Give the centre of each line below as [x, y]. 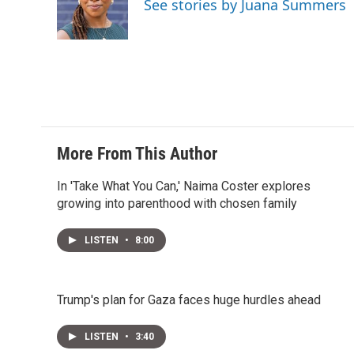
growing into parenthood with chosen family [177, 203]
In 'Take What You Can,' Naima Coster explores [184, 186]
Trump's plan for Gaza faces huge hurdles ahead [189, 300]
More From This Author [137, 154]
